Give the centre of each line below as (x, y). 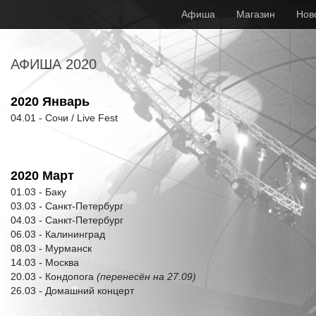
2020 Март (42, 176)
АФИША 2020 (54, 64)
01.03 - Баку (38, 192)
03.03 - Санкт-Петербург (67, 206)
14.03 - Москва (45, 262)
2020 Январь (50, 102)
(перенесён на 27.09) (146, 276)
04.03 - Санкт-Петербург (67, 220)
